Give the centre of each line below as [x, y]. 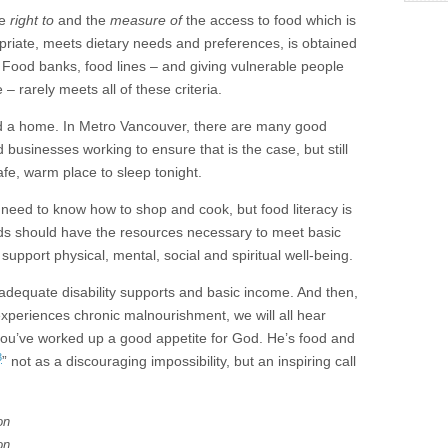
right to [32, 20]
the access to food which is [269, 20]
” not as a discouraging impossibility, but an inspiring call [179, 361]
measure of [146, 20]
